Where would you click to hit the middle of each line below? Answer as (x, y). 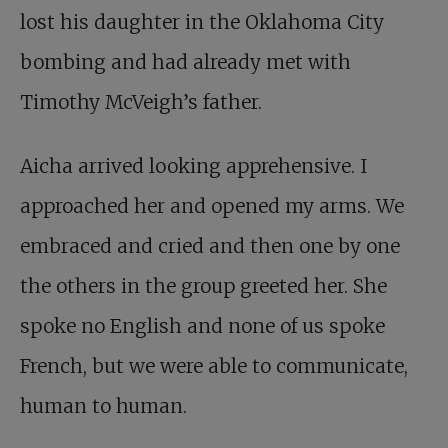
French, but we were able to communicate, (214, 366)
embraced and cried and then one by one (210, 246)
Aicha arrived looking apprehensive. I (193, 166)
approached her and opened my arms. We (212, 206)
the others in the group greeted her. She (203, 286)
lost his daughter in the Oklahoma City (202, 22)
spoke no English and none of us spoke (202, 326)
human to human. (103, 406)
